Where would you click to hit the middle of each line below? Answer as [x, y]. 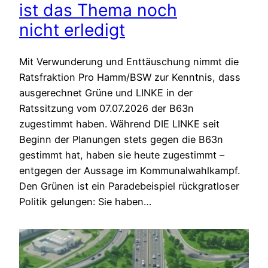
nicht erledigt [72, 30]
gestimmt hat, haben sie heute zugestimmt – [122, 155]
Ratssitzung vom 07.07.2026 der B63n [106, 109]
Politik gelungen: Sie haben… [85, 202]
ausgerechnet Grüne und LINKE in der [106, 93]
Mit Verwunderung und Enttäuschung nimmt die [129, 62]
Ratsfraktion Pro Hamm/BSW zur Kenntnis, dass [130, 77]
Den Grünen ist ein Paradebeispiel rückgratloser [129, 186]
